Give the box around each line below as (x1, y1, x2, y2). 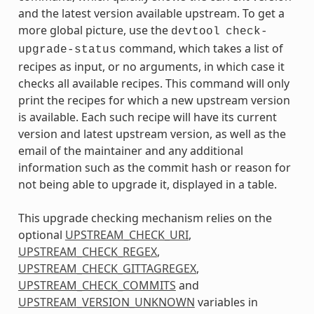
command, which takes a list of (116, 40, 283, 56)
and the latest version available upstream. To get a (18, 5, 285, 21)
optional (18, 226, 65, 243)
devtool (170, 25, 220, 38)
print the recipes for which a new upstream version (18, 92, 290, 108)
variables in (194, 294, 258, 310)
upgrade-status (18, 43, 116, 56)
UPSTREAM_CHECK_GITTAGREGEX (18, 260, 196, 276)
